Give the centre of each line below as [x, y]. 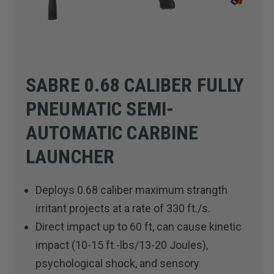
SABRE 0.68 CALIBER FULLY [135, 85]
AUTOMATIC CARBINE [112, 132]
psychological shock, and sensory [118, 263]
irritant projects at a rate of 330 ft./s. [123, 208]
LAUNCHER [70, 156]
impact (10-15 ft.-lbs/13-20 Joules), [122, 245]
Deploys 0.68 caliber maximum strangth [132, 190]
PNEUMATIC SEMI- [100, 109]
